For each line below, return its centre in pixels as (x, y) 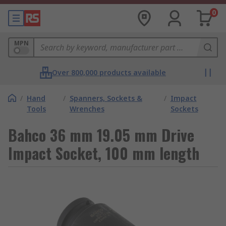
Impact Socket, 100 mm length (104, 153)
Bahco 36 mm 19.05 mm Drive (101, 135)
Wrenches (87, 109)
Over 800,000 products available (109, 72)
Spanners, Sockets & (106, 98)
